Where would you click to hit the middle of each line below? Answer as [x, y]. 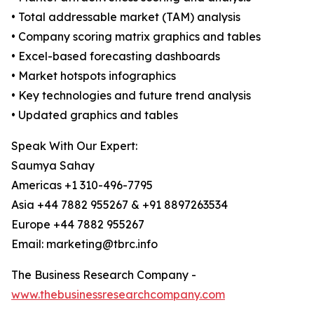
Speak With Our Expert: [74, 146]
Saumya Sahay [53, 166]
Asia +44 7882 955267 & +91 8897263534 [120, 205]
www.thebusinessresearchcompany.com [118, 295]
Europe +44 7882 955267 [78, 225]
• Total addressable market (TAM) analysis [126, 17]
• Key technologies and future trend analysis [131, 96]
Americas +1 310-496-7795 [82, 185]
